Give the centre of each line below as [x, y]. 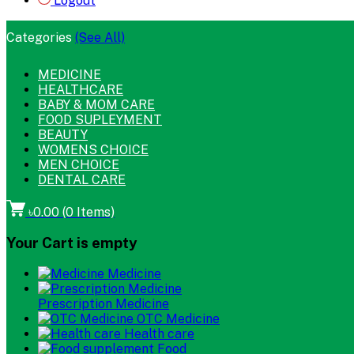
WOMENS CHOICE [93, 149]
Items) [94, 212]
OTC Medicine [178, 318]
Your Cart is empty [72, 243]
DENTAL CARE [82, 179]
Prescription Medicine [104, 303]
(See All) [100, 37]
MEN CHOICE [79, 164]
